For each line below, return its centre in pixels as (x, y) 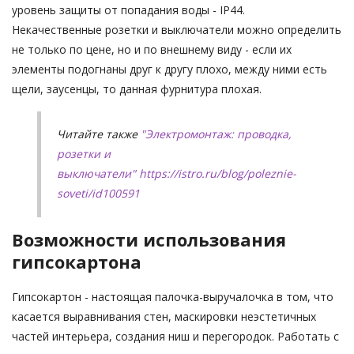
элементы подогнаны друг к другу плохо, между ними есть (169, 69)
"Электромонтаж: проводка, (216, 134)
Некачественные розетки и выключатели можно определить (177, 29)
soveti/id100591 (98, 193)
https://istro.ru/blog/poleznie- (218, 173)
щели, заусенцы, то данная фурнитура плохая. (137, 88)
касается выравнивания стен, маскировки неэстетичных (164, 316)
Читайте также (97, 134)
